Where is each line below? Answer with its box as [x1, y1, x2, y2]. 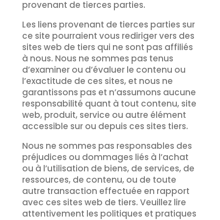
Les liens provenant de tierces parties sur [22, 19, 195, 30]
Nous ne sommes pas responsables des [22, 140, 192, 152]
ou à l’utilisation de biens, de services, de [22, 163, 194, 174]
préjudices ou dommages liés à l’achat [22, 151, 189, 163]
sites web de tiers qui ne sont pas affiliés [22, 41, 193, 53]
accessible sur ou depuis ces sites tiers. [22, 120, 188, 132]
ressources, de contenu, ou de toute [22, 174, 176, 186]
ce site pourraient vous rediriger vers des [22, 30, 194, 42]
